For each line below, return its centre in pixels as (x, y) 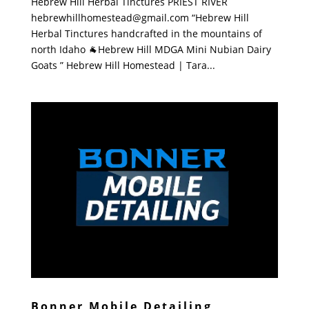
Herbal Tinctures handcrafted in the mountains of (146, 34)
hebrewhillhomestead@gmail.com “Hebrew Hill (140, 18)
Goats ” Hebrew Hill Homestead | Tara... (123, 66)
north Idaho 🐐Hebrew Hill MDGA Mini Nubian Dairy (151, 50)
